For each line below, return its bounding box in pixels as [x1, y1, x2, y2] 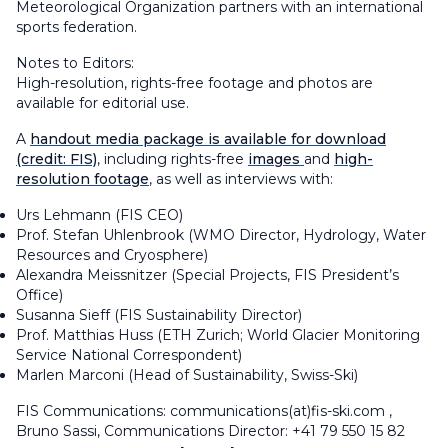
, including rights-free [97, 149, 248, 168]
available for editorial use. [16, 93, 189, 112]
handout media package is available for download [30, 129, 386, 148]
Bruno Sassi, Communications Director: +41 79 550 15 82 [16, 421, 405, 440]
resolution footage [16, 169, 149, 188]
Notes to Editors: [16, 53, 138, 72]
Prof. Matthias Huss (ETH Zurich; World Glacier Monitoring [16, 325, 420, 344]
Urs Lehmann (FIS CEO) [16, 205, 183, 224]
